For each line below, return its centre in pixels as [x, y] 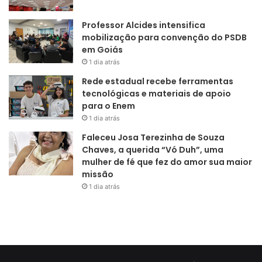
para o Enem [108, 106]
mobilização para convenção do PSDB [164, 38]
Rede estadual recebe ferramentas [158, 82]
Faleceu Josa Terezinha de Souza [153, 138]
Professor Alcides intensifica [144, 25]
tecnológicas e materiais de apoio [156, 94]
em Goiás [102, 50]
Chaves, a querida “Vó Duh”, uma [153, 150]
